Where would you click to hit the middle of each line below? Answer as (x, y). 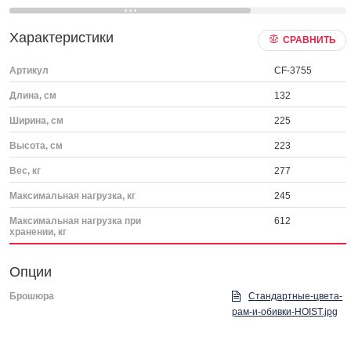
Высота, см (36, 146)
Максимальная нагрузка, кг (72, 196)
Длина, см (33, 96)
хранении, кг (38, 232)
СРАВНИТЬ (310, 40)
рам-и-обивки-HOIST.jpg (285, 312)
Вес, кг (25, 171)
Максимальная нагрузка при (75, 221)
